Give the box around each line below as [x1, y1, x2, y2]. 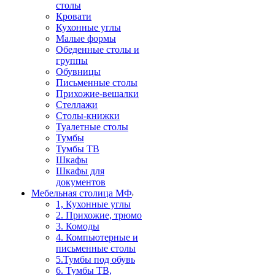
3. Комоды [56, 221, 99, 231]
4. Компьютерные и [56, 232, 138, 242]
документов [56, 177, 106, 187]
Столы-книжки [56, 110, 120, 121]
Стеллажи [56, 99, 98, 110]
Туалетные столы [56, 122, 128, 132]
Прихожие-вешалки [56, 88, 139, 99]
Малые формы [56, 33, 116, 44]
